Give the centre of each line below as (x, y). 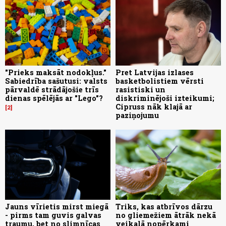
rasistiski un (140, 89)
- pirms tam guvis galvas (53, 215)
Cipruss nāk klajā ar (154, 106)
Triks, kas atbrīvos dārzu (164, 206)
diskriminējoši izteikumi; (165, 98)
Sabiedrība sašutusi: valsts (56, 81)
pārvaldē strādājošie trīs (52, 89)
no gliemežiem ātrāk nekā (166, 215)
